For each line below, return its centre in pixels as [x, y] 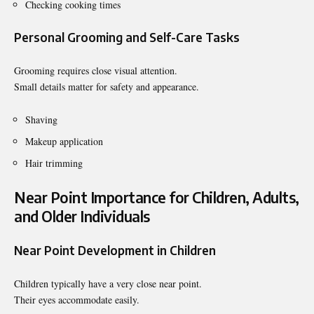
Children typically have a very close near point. [108, 283]
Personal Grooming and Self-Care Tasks [127, 37]
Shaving [41, 119]
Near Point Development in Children [115, 250]
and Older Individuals [82, 216]
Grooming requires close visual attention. [96, 70]
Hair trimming [54, 163]
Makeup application [64, 141]
